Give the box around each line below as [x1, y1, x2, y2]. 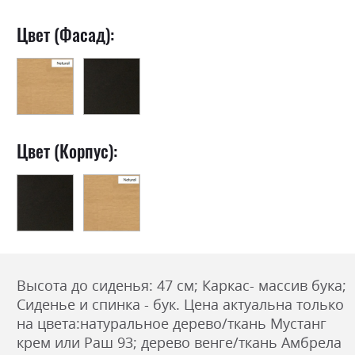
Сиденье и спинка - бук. [17, 295, 184, 315]
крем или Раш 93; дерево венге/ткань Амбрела [17, 333, 342, 353]
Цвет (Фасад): [17, 21, 114, 48]
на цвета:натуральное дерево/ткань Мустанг [17, 314, 326, 334]
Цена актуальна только [184, 295, 344, 315]
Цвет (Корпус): [17, 137, 117, 164]
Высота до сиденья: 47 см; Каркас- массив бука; [17, 276, 346, 296]
